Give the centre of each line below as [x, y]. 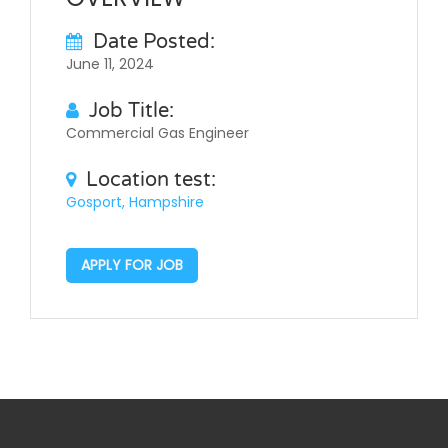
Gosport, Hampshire [135, 201]
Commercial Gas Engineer [157, 132]
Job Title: [131, 110]
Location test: [151, 179]
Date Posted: [154, 41]
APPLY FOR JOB [132, 264]
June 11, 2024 [110, 63]
